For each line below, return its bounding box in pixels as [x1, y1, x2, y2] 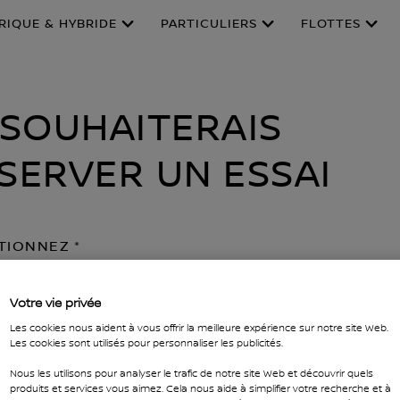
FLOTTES [301, 17, 361, 31]
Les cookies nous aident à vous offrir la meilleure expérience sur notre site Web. [10, 321, 388, 335]
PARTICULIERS [161, 17, 257, 31]
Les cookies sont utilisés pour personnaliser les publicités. [10, 337, 283, 350]
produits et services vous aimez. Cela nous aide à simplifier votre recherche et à [10, 382, 391, 396]
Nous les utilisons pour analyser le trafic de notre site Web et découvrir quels [10, 367, 373, 380]
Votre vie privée [10, 296, 101, 311]
